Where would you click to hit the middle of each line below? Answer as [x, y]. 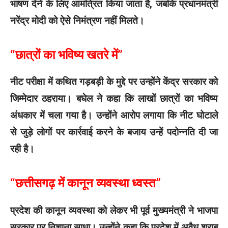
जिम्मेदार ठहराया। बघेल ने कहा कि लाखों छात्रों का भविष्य [114, 99]
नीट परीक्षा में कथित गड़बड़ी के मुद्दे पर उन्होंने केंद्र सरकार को [114, 82]
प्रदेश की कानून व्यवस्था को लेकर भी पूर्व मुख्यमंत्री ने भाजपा [114, 210]
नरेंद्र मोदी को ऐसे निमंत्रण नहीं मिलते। [77, 21]
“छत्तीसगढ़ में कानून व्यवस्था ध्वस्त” [85, 183]
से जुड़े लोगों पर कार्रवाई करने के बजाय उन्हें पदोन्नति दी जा [114, 132]
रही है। [22, 149]
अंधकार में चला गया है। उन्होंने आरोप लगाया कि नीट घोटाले [114, 116]
